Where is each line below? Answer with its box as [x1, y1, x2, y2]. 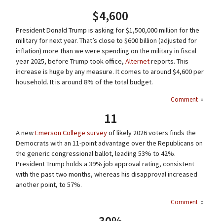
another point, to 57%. [15, 180, 82, 189]
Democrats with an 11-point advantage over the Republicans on [15, 139, 203, 148]
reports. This [149, 57, 188, 66]
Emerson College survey [35, 128, 107, 138]
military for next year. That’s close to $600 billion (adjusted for [15, 36, 197, 45]
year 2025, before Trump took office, [15, 57, 125, 66]
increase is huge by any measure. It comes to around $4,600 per [15, 67, 204, 76]
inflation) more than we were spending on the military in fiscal [15, 46, 196, 56]
